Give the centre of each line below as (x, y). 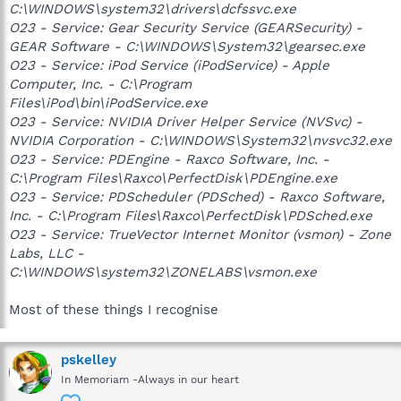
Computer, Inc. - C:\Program (100, 84)
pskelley (89, 360)
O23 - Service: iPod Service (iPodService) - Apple (169, 65)
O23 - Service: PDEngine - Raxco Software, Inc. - (169, 159)
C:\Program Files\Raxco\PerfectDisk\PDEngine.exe (173, 178)
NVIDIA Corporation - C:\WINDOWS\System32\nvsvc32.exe (200, 141)
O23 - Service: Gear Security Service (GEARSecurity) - (186, 28)
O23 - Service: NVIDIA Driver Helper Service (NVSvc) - (186, 122)
